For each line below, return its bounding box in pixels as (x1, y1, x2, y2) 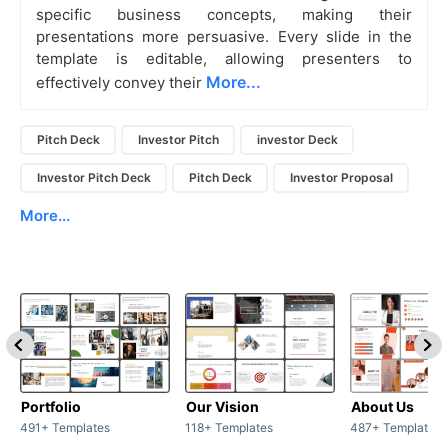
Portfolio (21, 397, 81, 415)
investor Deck (256, 132, 338, 148)
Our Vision (186, 397, 259, 415)
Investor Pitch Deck (36, 170, 151, 186)
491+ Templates (20, 419, 110, 435)
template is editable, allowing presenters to (36, 48, 412, 68)
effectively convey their (36, 72, 206, 92)
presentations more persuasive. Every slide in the (36, 26, 412, 46)
